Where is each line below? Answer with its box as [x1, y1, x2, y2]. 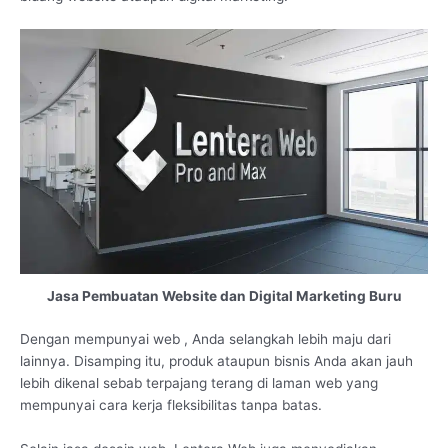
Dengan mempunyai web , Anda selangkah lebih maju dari [20, 330, 391, 347]
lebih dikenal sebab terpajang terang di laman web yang [20, 374, 378, 391]
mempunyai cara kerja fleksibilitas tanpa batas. [20, 396, 322, 413]
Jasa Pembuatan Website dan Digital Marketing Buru [46, 288, 402, 305]
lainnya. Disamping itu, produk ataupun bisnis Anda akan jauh [20, 352, 413, 369]
